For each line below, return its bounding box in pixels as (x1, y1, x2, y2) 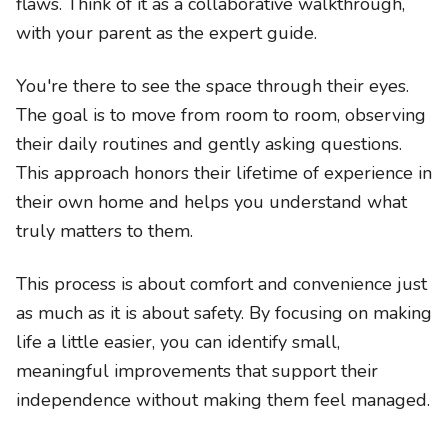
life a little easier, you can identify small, (16, 330, 340, 354)
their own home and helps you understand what (16, 190, 407, 214)
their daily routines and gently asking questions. (16, 132, 402, 156)
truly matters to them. (16, 219, 193, 243)
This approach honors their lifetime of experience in (16, 161, 432, 185)
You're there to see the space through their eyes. (16, 74, 409, 98)
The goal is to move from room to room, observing (16, 103, 426, 127)
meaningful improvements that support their (16, 359, 378, 383)
